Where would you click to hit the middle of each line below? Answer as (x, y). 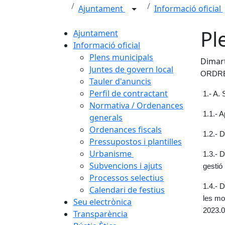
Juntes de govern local (131, 69)
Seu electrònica (102, 202)
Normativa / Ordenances (136, 105)
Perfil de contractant (129, 93)
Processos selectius (127, 178)
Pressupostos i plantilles (136, 142)
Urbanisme (111, 154)
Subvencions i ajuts (126, 166)
